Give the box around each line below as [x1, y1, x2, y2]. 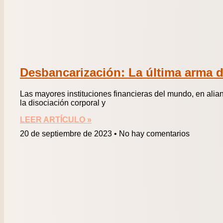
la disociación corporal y [20, 99, 106, 108]
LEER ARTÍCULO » [20, 115, 92, 124]
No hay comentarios [117, 129, 190, 138]
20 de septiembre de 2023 [20, 129, 114, 138]
